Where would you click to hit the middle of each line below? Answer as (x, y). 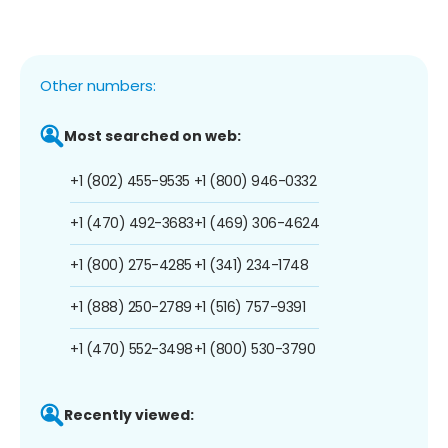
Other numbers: (98, 85)
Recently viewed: (129, 414)
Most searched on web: (152, 135)
